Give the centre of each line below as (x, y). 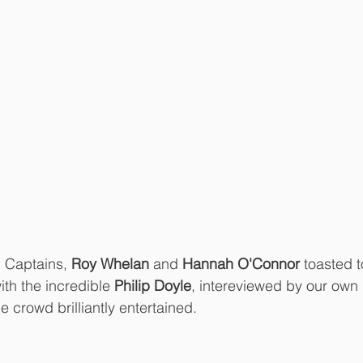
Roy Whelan (112, 263)
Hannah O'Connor (241, 263)
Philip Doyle (153, 285)
